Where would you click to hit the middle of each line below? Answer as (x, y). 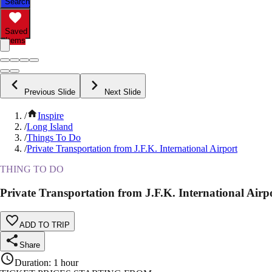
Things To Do (54, 138)
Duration (32, 262)
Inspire (51, 116)
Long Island (50, 127)
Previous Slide (50, 92)
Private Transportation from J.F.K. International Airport (132, 149)
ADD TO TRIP (45, 225)
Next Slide (123, 92)
